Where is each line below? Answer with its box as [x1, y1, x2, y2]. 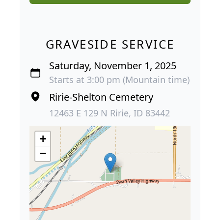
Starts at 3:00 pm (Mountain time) [49, 73, 190, 85]
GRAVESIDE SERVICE [45, 35, 175, 52]
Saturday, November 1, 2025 [49, 58, 176, 72]
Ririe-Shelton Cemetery [49, 90, 153, 104]
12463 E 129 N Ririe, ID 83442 [49, 107, 170, 119]
